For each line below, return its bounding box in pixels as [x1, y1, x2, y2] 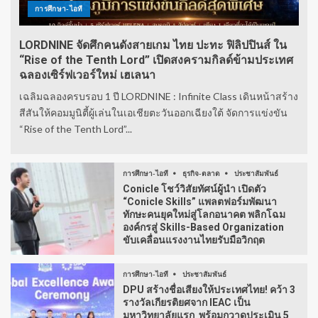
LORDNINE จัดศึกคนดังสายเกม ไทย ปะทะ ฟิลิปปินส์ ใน [19, 38, 287, 52]
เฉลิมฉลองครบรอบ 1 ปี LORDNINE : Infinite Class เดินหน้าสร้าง [19, 89, 298, 102]
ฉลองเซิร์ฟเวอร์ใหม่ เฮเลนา [19, 67, 155, 82]
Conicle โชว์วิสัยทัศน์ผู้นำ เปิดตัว [123, 183, 266, 195]
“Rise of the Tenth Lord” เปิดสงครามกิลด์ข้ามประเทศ [19, 53, 293, 67]
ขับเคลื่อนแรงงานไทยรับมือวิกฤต [123, 234, 265, 246]
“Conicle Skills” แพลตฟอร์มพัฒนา [123, 196, 277, 208]
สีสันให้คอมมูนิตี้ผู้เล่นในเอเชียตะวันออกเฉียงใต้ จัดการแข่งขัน [19, 106, 287, 119]
